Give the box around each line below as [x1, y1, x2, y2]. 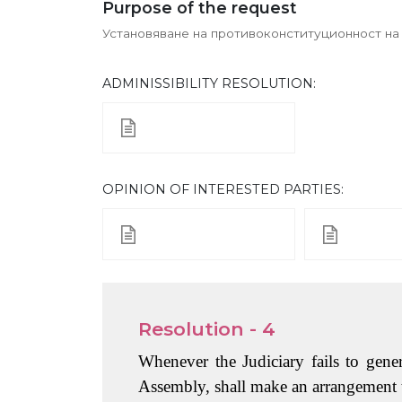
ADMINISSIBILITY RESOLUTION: [102, 75, 316, 92]
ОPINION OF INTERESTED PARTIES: [102, 181, 344, 198]
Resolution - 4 [138, 317, 275, 340]
